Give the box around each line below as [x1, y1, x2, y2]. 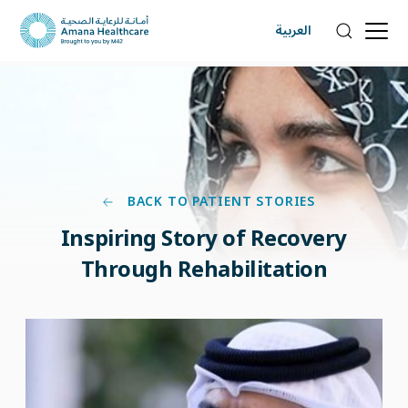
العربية [275, 17, 312, 45]
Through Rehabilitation [80, 252, 328, 283]
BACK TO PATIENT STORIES [122, 191, 316, 209]
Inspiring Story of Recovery [60, 221, 348, 252]
